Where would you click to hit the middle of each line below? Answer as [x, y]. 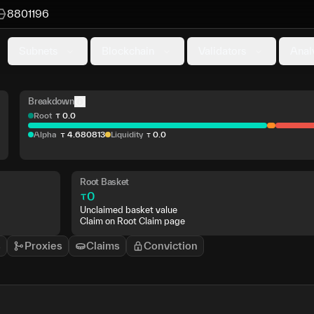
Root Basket [105, 182]
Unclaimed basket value [129, 210]
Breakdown [51, 101]
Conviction [171, 245]
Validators [222, 51]
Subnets [38, 51]
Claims [103, 245]
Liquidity [127, 134]
